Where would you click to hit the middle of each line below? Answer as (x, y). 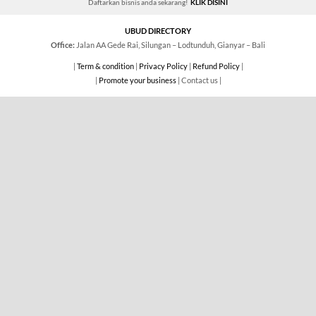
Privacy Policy (163, 66)
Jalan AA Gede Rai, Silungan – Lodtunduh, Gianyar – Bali (170, 45)
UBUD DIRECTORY (158, 31)
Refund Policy (216, 66)
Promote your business (137, 80)
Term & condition (105, 66)
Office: (63, 45)
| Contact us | (199, 80)
